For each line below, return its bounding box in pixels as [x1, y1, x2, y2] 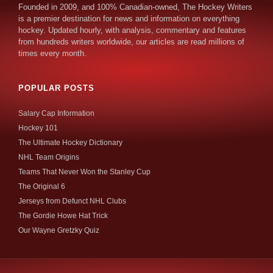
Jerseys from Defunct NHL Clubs [18, 197, 126, 206]
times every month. [18, 49, 87, 58]
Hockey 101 [18, 124, 58, 133]
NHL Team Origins [18, 153, 79, 162]
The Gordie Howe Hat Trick [18, 211, 108, 221]
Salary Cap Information [18, 109, 94, 118]
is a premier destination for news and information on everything [18, 14, 239, 24]
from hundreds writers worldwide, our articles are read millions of [18, 37, 244, 47]
